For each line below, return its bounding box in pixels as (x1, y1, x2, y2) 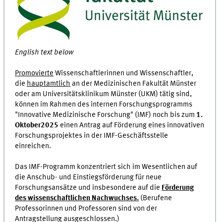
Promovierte (15, 69, 54, 78)
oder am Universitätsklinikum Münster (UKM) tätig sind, (15, 90, 192, 99)
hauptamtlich (27, 80, 71, 88)
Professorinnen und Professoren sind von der (15, 205, 158, 213)
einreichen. (15, 142, 52, 151)
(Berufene (139, 194, 172, 203)
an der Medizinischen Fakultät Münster (70, 80, 197, 88)
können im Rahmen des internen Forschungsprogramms (15, 101, 193, 109)
